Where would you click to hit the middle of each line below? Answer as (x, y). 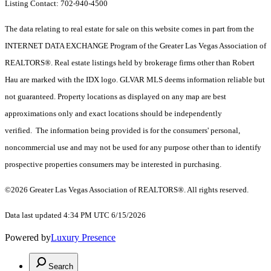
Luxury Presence (83, 237)
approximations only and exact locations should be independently (113, 113)
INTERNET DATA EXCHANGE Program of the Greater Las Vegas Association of (135, 45)
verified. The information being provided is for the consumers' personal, (122, 130)
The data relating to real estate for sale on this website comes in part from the (129, 28)
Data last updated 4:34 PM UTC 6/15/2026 (75, 215)
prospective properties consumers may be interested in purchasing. (113, 164)
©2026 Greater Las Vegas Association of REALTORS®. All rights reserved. (127, 189)
